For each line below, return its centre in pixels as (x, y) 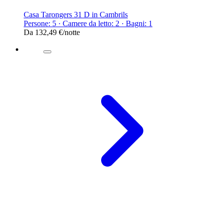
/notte (71, 32)
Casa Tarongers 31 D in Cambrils (76, 14)
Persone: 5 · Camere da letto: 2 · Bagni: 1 (88, 23)
